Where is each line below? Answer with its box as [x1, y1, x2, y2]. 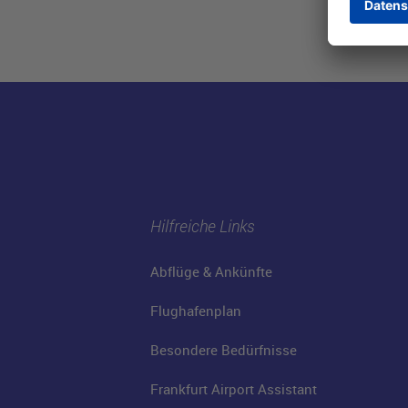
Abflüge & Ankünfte [149, 262, 272, 280]
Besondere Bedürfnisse [149, 341, 297, 359]
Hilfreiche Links [149, 214, 255, 237]
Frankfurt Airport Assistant [149, 380, 317, 398]
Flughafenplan [149, 301, 241, 320]
